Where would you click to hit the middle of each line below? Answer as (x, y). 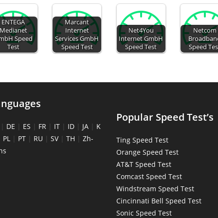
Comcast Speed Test (149, 176)
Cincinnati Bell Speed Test (159, 201)
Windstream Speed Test (155, 189)
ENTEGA (13, 22)
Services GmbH (77, 39)
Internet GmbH (141, 39)
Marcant (77, 22)
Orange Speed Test (147, 152)
